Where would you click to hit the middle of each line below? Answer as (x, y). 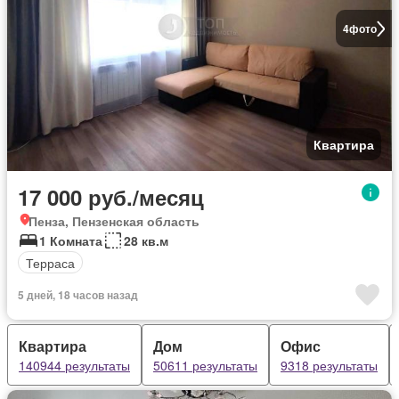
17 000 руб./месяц (111, 197)
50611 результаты (205, 365)
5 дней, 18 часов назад (78, 295)
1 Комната (71, 240)
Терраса (50, 262)
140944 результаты (74, 365)
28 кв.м (146, 240)
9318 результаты (329, 365)
